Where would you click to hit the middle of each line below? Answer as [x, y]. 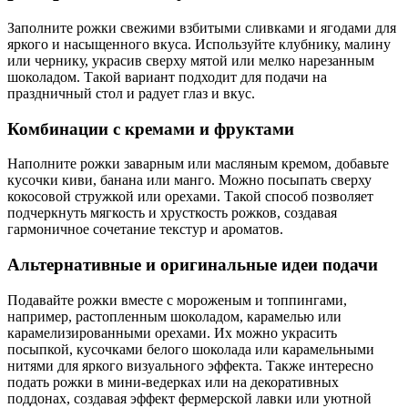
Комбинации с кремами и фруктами [151, 128]
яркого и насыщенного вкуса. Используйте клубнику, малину [199, 44]
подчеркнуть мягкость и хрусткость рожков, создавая [172, 213]
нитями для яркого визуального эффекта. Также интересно [190, 365]
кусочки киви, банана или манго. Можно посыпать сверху [189, 180]
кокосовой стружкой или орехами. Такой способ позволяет [190, 197]
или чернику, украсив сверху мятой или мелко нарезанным [191, 60]
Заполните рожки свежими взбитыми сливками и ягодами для [202, 27]
